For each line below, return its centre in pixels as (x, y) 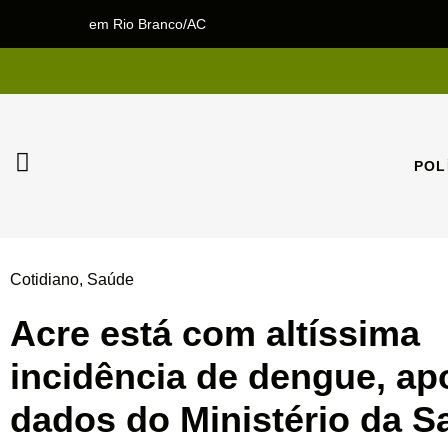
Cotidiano (44, 279)
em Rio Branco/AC (148, 23)
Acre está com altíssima (215, 333)
